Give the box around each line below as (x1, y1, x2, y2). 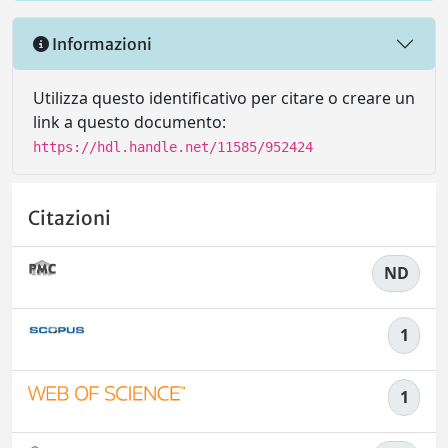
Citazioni (28, 205, 111, 230)
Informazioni (49, 33, 152, 54)
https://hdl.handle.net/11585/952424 (33, 139, 313, 156)
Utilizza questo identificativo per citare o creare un (33, 87, 415, 110)
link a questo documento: (33, 111, 226, 134)
